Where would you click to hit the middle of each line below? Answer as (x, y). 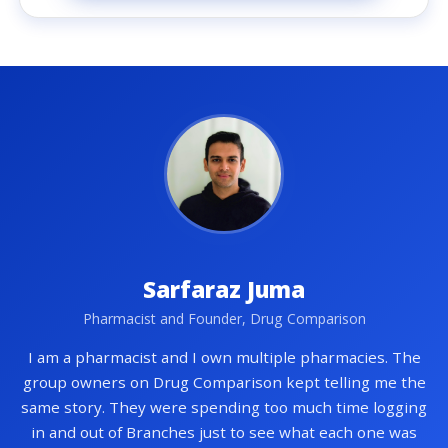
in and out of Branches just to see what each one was (224, 431)
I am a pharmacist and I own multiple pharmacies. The (224, 356)
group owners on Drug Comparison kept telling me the (224, 381)
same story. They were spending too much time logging (224, 406)
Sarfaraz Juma (224, 289)
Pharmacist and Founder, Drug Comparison (224, 318)
